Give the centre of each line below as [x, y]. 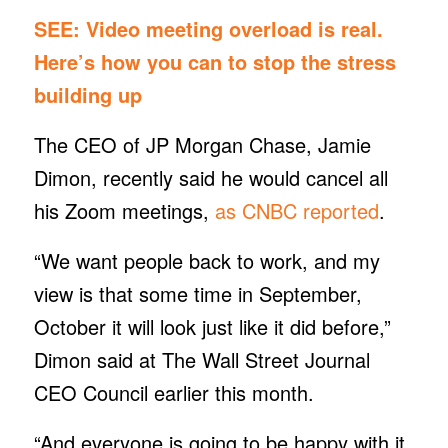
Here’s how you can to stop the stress [214, 61]
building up [87, 94]
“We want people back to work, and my [206, 260]
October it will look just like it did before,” [212, 326]
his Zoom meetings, [124, 210]
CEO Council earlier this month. [176, 392]
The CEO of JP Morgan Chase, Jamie [202, 144]
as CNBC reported [296, 210]
